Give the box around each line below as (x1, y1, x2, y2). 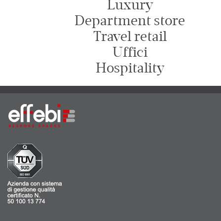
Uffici (112, 44, 147, 60)
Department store (74, 13, 185, 29)
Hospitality (96, 60, 164, 76)
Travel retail (93, 29, 167, 44)
